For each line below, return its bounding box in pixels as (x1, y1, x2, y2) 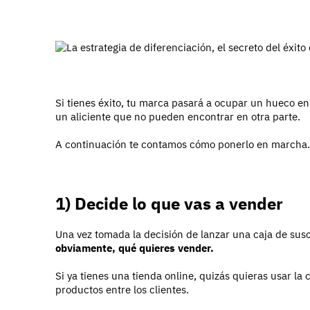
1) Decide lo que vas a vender (55, 192, 283, 215)
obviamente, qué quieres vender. (55, 241, 214, 255)
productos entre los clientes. (55, 283, 189, 297)
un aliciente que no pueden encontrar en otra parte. (55, 110, 300, 124)
